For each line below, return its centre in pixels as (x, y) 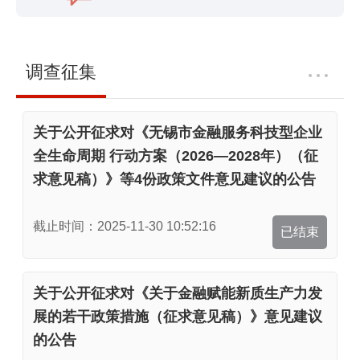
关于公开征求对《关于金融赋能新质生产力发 (177, 294)
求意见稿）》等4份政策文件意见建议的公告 (174, 179)
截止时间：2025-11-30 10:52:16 (124, 226)
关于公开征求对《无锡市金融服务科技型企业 (177, 132)
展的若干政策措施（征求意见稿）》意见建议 (177, 317)
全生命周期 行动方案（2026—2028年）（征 (175, 155)
